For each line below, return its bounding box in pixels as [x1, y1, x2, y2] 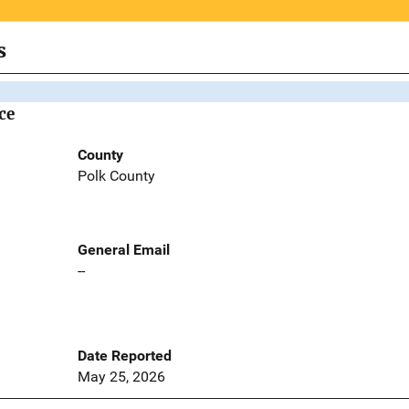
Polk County [77, 167, 155, 185]
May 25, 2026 [77, 368, 165, 386]
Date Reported [77, 347, 172, 365]
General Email [77, 241, 170, 259]
